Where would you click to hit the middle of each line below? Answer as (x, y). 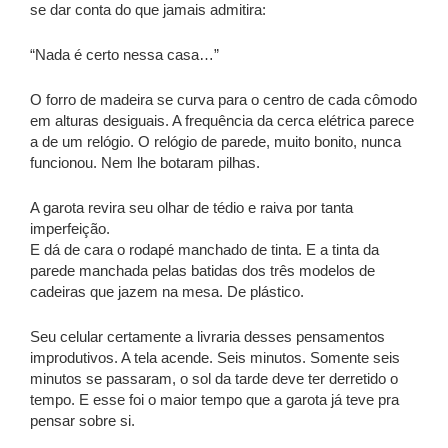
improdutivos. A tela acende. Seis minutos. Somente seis (215, 358)
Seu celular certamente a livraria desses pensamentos (207, 337)
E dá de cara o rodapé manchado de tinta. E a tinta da (204, 250)
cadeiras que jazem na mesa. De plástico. (167, 292)
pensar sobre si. (82, 421)
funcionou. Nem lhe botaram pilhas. (145, 163)
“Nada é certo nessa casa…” (124, 55)
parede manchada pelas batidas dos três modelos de (202, 271)
